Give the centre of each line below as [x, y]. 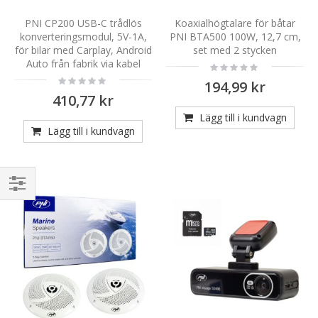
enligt [22, 222]
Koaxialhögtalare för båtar [235, 23]
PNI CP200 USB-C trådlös [83, 23]
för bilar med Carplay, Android [83, 50]
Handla [26, 203]
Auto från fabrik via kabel [83, 63]
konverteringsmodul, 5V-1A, [83, 36]
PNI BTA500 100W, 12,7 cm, [235, 36]
